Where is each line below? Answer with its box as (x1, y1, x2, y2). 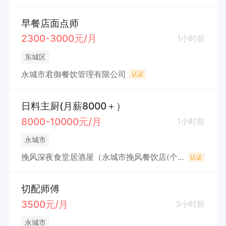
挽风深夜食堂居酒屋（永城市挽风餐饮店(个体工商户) (177, 152, 184, 162)
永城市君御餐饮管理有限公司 (21, 69, 126, 79)
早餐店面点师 (21, 17, 79, 29)
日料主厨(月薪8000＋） (21, 99, 126, 112)
